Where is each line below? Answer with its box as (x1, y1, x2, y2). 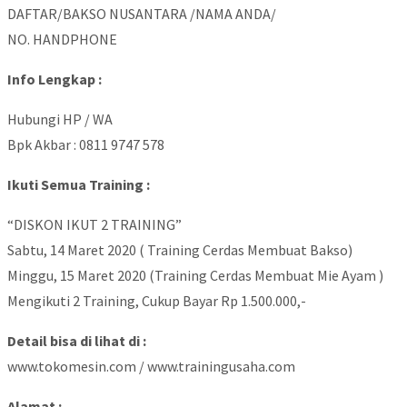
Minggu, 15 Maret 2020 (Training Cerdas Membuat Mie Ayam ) (7, 266, 383, 285)
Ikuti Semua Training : (7, 175, 150, 194)
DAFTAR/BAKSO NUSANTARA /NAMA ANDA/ (7, 5, 276, 24)
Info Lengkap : (7, 70, 102, 89)
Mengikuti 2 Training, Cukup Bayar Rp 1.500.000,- (7, 292, 306, 311)
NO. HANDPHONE (7, 30, 117, 49)
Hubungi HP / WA (7, 110, 113, 129)
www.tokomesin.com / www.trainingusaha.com (7, 357, 295, 376)
